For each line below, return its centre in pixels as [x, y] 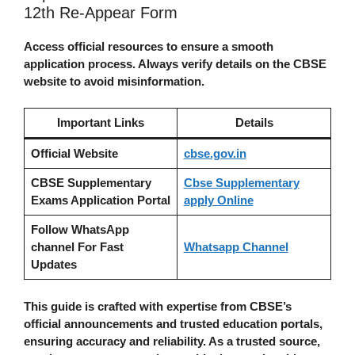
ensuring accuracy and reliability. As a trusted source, [172, 341]
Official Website [74, 154]
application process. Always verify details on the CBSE [175, 63]
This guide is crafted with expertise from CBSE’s [158, 306]
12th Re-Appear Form [101, 12]
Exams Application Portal [100, 200]
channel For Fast [77, 247]
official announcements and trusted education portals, [173, 323]
